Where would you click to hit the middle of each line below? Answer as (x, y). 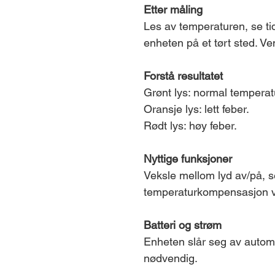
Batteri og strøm (183, 225)
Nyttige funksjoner (188, 159)
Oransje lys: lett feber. (196, 109)
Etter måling (173, 10)
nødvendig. (171, 258)
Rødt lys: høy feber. (190, 126)
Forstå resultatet (183, 76)
